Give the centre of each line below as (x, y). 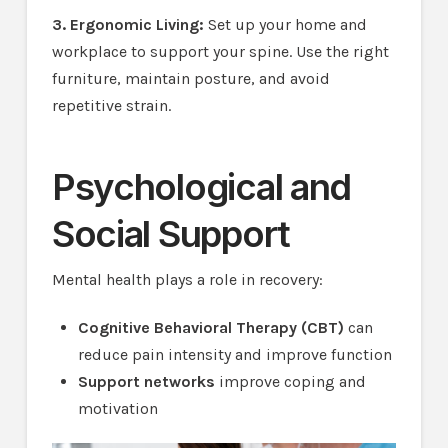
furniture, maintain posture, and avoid (190, 78)
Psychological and (201, 187)
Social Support (170, 234)
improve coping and (291, 381)
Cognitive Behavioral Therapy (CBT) (211, 327)
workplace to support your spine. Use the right (220, 51)
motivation (118, 408)
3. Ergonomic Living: (129, 24)
